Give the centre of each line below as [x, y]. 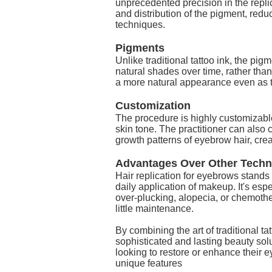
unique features [149, 263]
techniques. [140, 24]
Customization [153, 105]
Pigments [140, 48]
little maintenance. [155, 208]
